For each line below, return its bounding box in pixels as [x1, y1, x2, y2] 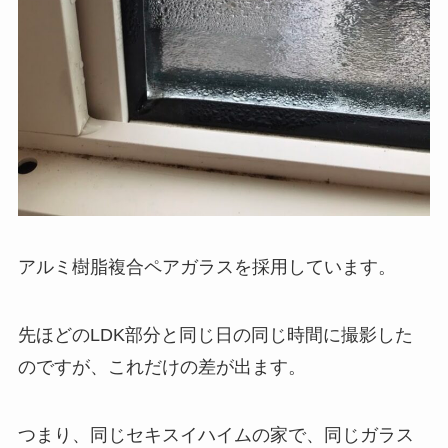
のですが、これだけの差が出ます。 [17, 357, 306, 378]
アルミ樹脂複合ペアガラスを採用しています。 [17, 257, 396, 278]
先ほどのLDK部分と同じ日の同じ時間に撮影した [17, 325, 413, 346]
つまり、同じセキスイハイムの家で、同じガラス [17, 424, 414, 445]
